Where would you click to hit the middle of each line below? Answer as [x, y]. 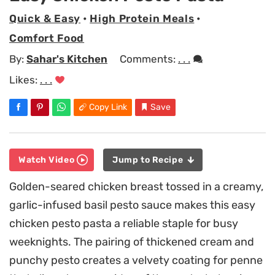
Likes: [25, 79]
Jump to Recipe [149, 160]
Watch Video [48, 160]
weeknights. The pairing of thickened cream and [132, 242]
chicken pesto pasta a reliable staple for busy [124, 224]
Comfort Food [47, 38]
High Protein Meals [142, 19]
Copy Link [108, 107]
